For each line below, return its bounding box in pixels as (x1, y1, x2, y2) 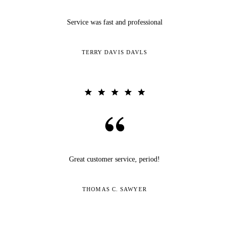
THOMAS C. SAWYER (82, 186, 147, 192)
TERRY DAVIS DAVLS (81, 49, 148, 55)
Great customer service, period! (69, 155, 160, 163)
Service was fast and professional (66, 18, 163, 26)
